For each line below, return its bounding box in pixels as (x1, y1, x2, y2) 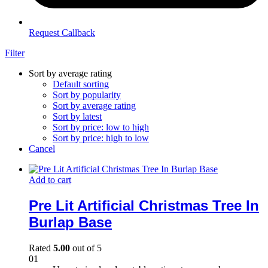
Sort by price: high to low (53, 133, 149, 143)
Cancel (29, 144, 55, 154)
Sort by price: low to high (53, 122, 149, 132)
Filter (5, 48, 25, 58)
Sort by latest (53, 111, 102, 121)
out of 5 (70, 242, 102, 253)
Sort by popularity (53, 90, 121, 100)
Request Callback (29, 28, 95, 38)
